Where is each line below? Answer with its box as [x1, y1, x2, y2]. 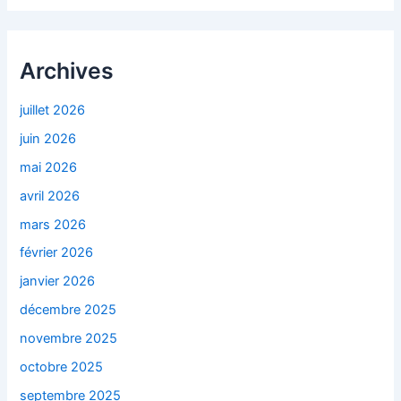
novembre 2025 [20, 330, 118, 347]
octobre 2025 [20, 359, 104, 376]
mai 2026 [20, 158, 78, 175]
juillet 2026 [20, 101, 86, 118]
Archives [20, 57, 115, 85]
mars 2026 [20, 216, 87, 233]
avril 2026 [20, 187, 81, 204]
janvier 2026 [20, 273, 96, 290]
